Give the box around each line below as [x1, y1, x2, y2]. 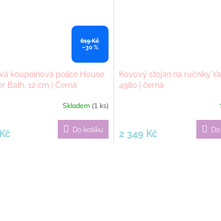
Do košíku [72, 126, 103, 134]
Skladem [62, 101, 92, 110]
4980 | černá [118, 80, 164, 90]
